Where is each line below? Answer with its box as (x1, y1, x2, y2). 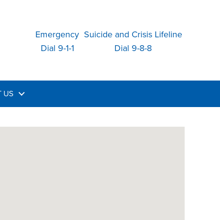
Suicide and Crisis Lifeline (84, 28, 182, 41)
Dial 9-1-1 (40, 42, 74, 55)
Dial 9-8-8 (114, 42, 152, 55)
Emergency (35, 28, 79, 41)
